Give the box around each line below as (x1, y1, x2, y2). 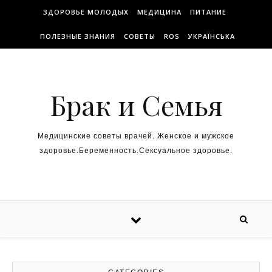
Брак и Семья (49, 86, 223, 123)
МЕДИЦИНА (137, 7, 182, 16)
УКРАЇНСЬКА (188, 32, 235, 41)
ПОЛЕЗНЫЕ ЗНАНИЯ (40, 32, 115, 41)
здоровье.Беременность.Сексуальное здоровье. (39, 146, 233, 155)
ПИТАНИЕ (189, 7, 226, 16)
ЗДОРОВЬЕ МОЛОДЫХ (42, 7, 129, 16)
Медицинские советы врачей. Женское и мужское (38, 132, 234, 140)
